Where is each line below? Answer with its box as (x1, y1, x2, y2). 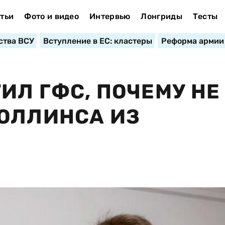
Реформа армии (161, 36, 224, 46)
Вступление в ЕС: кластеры (43, 36, 152, 46)
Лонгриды (141, 12, 182, 21)
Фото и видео (24, 12, 79, 21)
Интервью (89, 12, 131, 21)
